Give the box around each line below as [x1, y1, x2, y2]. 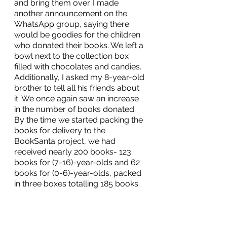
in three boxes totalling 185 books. [14, 179, 142, 188]
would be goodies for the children [14, 30, 142, 40]
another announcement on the [14, 9, 129, 18]
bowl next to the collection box [14, 51, 131, 61]
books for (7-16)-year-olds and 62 [14, 158, 142, 167]
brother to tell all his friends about [14, 83, 141, 93]
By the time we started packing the [14, 115, 145, 125]
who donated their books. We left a [14, 41, 145, 50]
